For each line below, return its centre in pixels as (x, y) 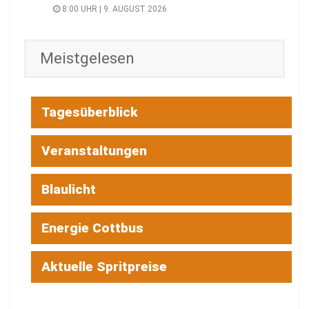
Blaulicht (69, 189)
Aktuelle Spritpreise (104, 266)
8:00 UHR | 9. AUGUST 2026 (113, 9)
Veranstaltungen (94, 150)
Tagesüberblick (90, 112)
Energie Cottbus (92, 228)
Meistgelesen (87, 58)
